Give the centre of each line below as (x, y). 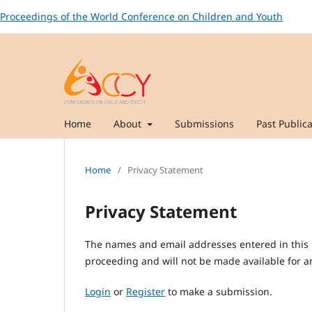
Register (146, 291)
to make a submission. (219, 291)
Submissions (204, 123)
